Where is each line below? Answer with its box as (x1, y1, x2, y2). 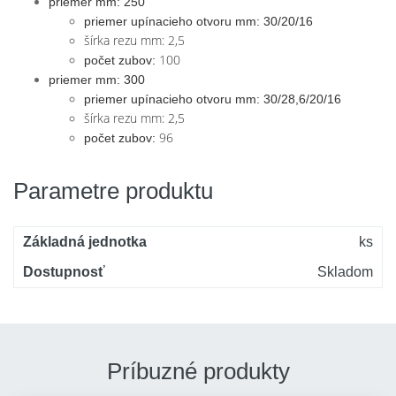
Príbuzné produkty (106, 358, 290, 385)
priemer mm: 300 (49, 72, 145, 87)
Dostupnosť (23, 264, 105, 279)
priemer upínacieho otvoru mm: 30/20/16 (84, 14, 313, 28)
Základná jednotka (23, 234, 147, 249)
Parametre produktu (13, 178, 213, 204)
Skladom (317, 264, 373, 279)
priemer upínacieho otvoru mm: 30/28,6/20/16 (84, 92, 341, 106)
